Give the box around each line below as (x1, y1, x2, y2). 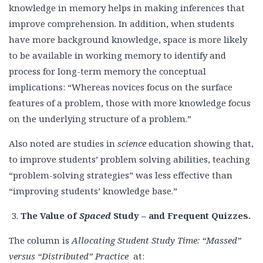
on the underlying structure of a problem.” (9, 113, 191, 125)
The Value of (21, 210, 79, 222)
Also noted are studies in (9, 137, 117, 150)
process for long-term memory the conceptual (9, 65, 206, 77)
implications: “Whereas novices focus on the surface (9, 81, 232, 93)
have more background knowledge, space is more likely (9, 33, 247, 46)
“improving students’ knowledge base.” (9, 185, 177, 197)
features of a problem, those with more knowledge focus (9, 97, 251, 109)
